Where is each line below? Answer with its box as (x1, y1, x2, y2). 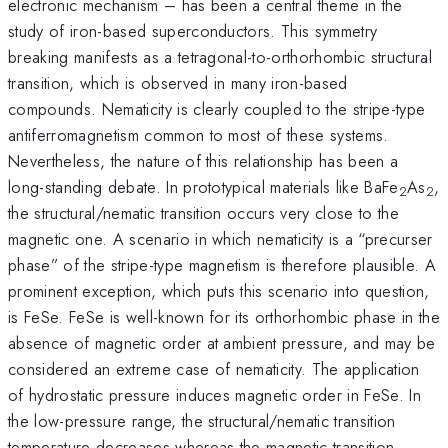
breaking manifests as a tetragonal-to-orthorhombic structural (8, 44, 432, 69)
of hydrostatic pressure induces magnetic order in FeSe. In (8, 382, 421, 407)
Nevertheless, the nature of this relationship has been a (8, 148, 399, 173)
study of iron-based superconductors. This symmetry (8, 18, 378, 43)
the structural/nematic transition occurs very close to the (8, 200, 399, 225)
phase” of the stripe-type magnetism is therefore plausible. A (8, 252, 436, 277)
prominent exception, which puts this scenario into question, (8, 278, 430, 303)
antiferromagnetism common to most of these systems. (8, 122, 389, 147)
